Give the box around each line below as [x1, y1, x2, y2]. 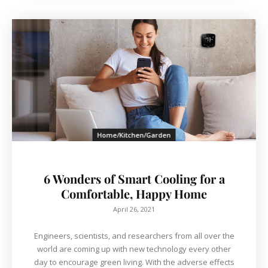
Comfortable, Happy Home [61, 185, 207, 202]
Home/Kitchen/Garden [97, 130, 171, 139]
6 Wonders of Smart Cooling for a [43, 170, 225, 187]
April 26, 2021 [113, 204, 155, 214]
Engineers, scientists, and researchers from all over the [33, 230, 234, 241]
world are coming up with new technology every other [37, 243, 231, 254]
